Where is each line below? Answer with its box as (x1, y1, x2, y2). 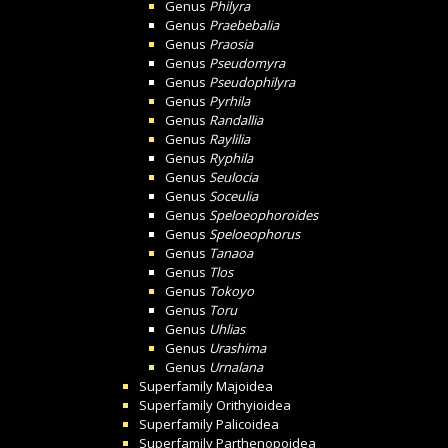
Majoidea (216, 377, 273, 395)
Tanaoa (209, 244, 253, 262)
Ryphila (209, 149, 253, 167)
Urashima (209, 339, 266, 357)
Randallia (209, 111, 263, 129)
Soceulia (209, 187, 258, 205)
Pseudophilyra (209, 73, 295, 91)
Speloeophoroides (209, 206, 318, 224)
